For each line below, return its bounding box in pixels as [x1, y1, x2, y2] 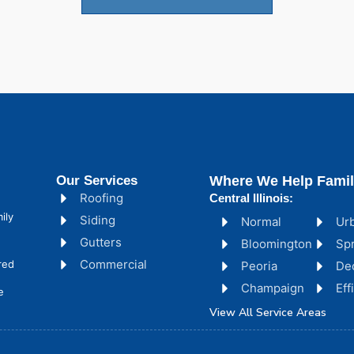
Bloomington [241, 235, 313, 251]
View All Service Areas [209, 304, 327, 320]
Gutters [79, 234, 122, 250]
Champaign [241, 280, 305, 296]
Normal [241, 213, 282, 229]
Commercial [79, 256, 147, 272]
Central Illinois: [209, 190, 294, 205]
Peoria [241, 258, 278, 273]
